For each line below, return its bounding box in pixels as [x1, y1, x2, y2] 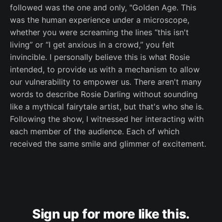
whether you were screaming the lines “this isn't [10, 27, 189, 37]
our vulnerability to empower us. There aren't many [10, 77, 202, 87]
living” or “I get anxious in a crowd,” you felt [10, 40, 174, 50]
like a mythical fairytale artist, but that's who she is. [10, 102, 204, 111]
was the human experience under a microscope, [10, 15, 189, 25]
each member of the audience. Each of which [10, 126, 179, 136]
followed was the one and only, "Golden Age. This [10, 2, 196, 12]
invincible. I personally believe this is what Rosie [10, 52, 190, 62]
